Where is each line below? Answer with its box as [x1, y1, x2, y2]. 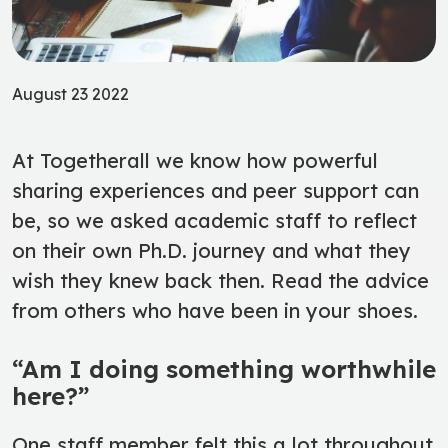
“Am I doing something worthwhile [12, 353, 436, 384]
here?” [12, 380, 96, 411]
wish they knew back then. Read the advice [12, 267, 429, 293]
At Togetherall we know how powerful [12, 147, 378, 173]
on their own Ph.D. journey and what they [12, 237, 411, 263]
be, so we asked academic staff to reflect [12, 207, 417, 233]
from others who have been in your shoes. [12, 297, 430, 323]
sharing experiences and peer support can [12, 177, 419, 203]
